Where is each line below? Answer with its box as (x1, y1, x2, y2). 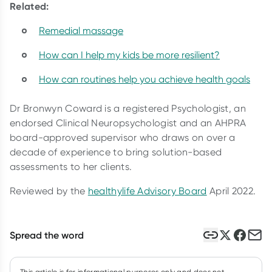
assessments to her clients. (10, 161, 135, 172)
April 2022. (206, 185, 256, 197)
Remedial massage (39, 25, 123, 36)
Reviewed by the (10, 185, 88, 197)
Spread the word (10, 229, 84, 241)
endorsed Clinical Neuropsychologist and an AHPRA (10, 117, 246, 129)
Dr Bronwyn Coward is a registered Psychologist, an (10, 103, 246, 114)
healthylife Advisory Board (87, 185, 207, 197)
